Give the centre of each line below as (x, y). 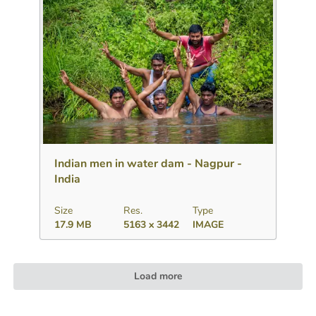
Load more (158, 276)
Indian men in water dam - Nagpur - (148, 164)
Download (84, 130)
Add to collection (158, 130)
